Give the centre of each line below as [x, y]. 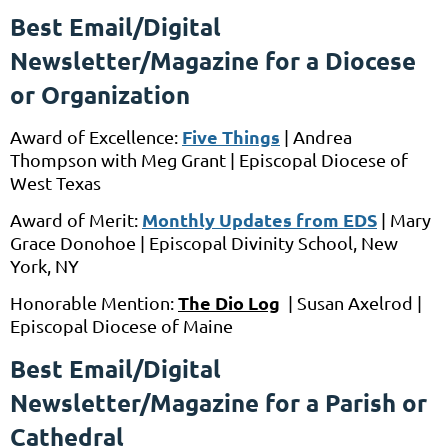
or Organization [100, 94]
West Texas [55, 182]
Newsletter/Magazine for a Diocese [213, 60]
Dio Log [247, 302]
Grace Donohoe [73, 242]
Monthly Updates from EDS [259, 219]
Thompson [53, 159]
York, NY [44, 265]
